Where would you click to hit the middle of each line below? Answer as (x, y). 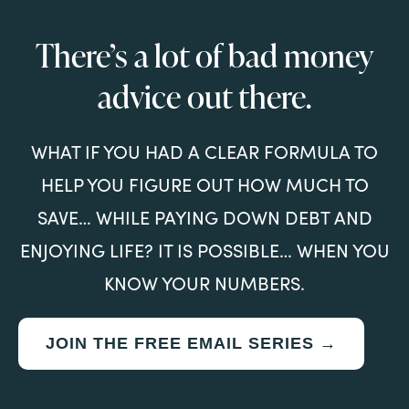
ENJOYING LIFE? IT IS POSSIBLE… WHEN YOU (204, 250)
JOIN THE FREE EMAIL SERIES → (191, 344)
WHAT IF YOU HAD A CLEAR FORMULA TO (204, 152)
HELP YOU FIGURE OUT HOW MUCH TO (204, 184)
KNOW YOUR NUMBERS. (204, 283)
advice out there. (204, 97)
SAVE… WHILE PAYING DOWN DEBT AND (204, 217)
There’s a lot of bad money (204, 56)
